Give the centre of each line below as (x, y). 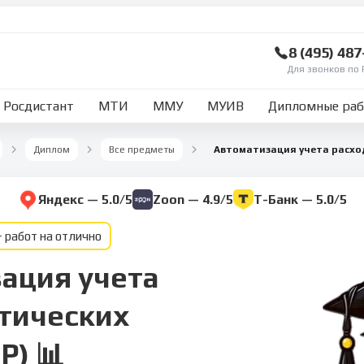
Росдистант (39, 106)
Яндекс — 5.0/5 (85, 199)
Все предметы (142, 149)
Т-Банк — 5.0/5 (300, 199)
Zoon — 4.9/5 (193, 199)
